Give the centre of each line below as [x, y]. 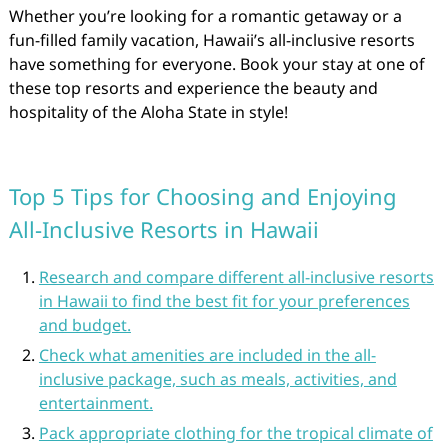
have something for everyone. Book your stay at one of [216, 64]
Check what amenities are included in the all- [207, 355]
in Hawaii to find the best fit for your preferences [224, 301]
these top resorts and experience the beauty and [193, 88]
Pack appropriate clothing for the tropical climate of [235, 433]
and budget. [84, 325]
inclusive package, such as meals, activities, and [217, 379]
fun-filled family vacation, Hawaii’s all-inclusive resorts [211, 40]
